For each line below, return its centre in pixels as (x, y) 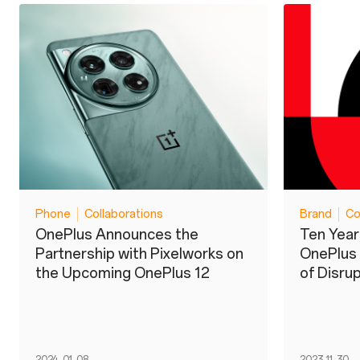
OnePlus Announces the (117, 235)
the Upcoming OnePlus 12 (123, 274)
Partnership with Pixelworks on (139, 254)
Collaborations (124, 215)
